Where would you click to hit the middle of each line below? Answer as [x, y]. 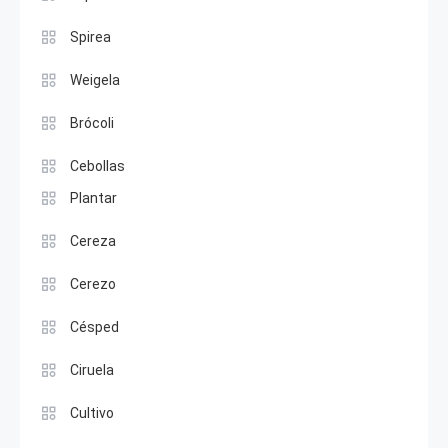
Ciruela [92, 370]
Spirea [90, 37]
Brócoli [92, 123]
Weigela [95, 80]
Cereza [93, 241]
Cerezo [93, 284]
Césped [94, 327]
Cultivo [92, 413]
